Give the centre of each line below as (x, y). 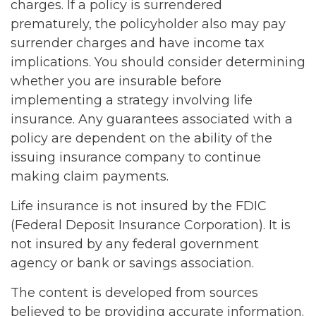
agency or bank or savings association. (132, 263)
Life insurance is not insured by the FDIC (139, 206)
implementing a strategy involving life (132, 101)
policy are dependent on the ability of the (141, 139)
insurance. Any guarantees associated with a (152, 120)
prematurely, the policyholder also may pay (148, 24)
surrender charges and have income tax (138, 43)
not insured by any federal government (135, 244)
